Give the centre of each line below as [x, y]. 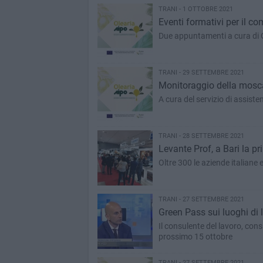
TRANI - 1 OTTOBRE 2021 [195, 9]
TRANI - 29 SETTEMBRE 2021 [201, 73]
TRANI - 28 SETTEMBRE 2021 [201, 136]
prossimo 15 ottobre [195, 237]
